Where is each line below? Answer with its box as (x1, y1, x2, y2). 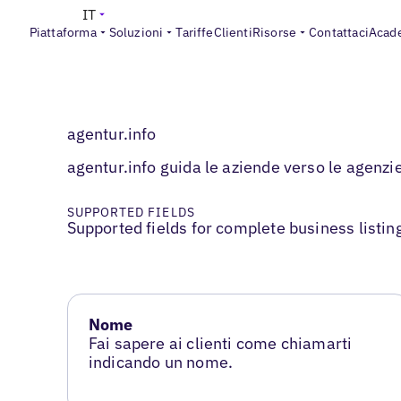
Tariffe (175, 24, 214, 40)
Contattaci (309, 24, 369, 40)
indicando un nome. (88, 352, 234, 373)
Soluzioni (108, 24, 164, 40)
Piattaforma (29, 24, 97, 40)
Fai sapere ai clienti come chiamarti (88, 333, 353, 354)
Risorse (252, 24, 297, 40)
